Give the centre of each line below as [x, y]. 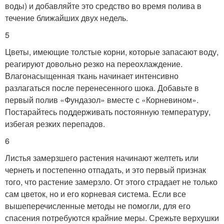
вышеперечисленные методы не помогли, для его [98, 205]
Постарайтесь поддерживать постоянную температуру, [108, 111]
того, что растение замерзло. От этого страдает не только [111, 181]
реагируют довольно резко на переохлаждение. [94, 63]
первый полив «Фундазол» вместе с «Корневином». [102, 99]
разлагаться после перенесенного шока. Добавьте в [102, 87]
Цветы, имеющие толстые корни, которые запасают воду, [112, 51]
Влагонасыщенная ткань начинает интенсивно [92, 75]
